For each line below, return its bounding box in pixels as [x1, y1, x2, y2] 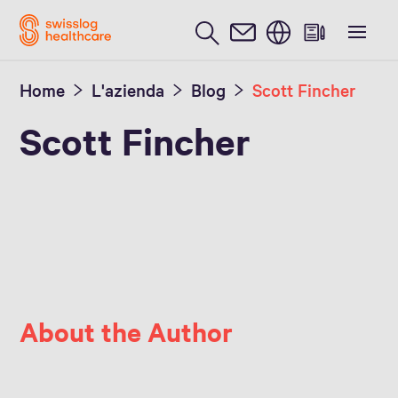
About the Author [20, 314, 240, 348]
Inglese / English [46, 6, 161, 27]
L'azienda [92, 78, 165, 101]
